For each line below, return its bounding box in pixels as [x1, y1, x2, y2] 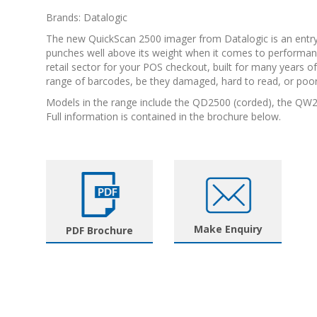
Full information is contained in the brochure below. [46, 110, 284, 124]
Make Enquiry [193, 222, 263, 236]
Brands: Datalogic [46, 11, 127, 25]
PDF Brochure [66, 224, 134, 238]
